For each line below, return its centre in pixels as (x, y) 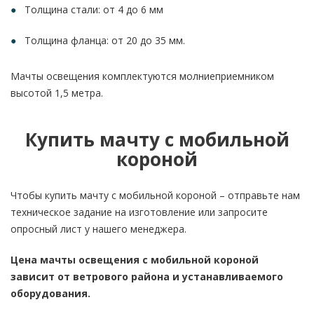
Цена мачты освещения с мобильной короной (135, 260)
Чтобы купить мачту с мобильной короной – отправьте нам (155, 195)
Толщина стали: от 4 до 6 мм (94, 9)
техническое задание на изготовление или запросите (139, 212)
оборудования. (50, 293)
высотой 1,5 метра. (57, 93)
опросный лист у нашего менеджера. (98, 229)
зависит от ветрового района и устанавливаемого (147, 277)
